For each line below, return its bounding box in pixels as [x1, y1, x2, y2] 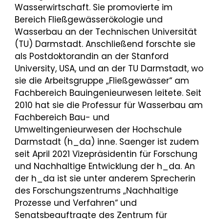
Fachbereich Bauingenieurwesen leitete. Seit [15, 87, 201, 99]
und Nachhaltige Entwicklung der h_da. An [15, 160, 195, 172]
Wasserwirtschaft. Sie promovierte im [15, 1, 173, 13]
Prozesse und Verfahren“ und [15, 197, 137, 209]
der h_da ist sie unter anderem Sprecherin [15, 172, 196, 184]
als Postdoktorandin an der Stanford [15, 50, 169, 62]
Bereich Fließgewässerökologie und [15, 13, 163, 25]
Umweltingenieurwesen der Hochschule [15, 123, 182, 135]
